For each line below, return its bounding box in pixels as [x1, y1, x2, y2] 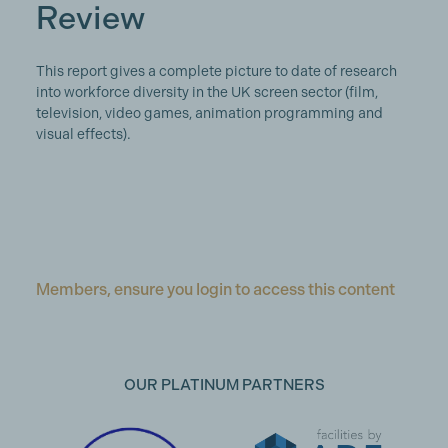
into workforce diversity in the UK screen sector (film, [35, 84, 378, 100]
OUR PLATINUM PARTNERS [123, 376, 325, 395]
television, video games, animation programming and [35, 105, 383, 121]
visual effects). [35, 126, 131, 142]
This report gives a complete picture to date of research [35, 63, 397, 79]
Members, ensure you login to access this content [35, 280, 395, 299]
